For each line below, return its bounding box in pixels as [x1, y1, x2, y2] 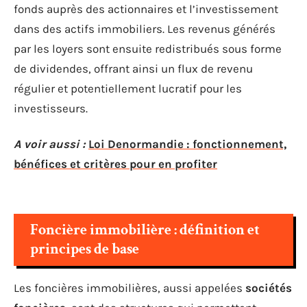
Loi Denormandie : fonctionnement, [88, 136, 286, 151]
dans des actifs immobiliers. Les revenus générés [14, 22, 275, 36]
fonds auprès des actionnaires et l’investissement [14, 2, 278, 16]
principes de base [30, 239, 139, 259]
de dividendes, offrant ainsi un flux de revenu [14, 62, 253, 75]
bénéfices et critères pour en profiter [14, 156, 217, 171]
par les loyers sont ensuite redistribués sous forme [14, 42, 282, 56]
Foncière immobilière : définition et [30, 220, 260, 240]
